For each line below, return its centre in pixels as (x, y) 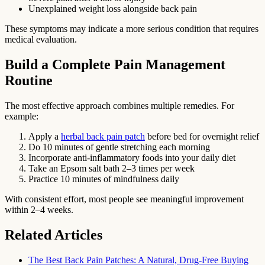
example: (22, 117)
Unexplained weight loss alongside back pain (113, 9)
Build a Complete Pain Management (115, 65)
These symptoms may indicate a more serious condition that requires (132, 29)
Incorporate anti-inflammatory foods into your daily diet (132, 158)
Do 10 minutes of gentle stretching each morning (119, 147)
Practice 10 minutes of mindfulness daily (104, 179)
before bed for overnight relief (202, 137)
